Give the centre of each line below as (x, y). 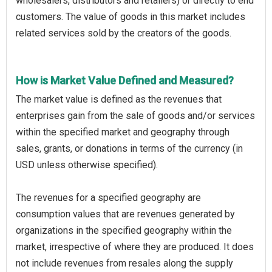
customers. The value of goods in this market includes (131, 16)
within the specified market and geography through (123, 132)
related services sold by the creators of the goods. (124, 33)
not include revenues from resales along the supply (124, 263)
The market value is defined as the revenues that (119, 99)
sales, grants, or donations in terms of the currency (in (129, 148)
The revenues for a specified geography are (108, 197)
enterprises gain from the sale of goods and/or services (135, 115)
